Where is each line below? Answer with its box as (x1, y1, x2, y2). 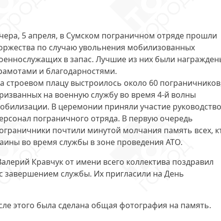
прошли (186, 30, 217, 41)
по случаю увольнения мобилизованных (35, 42, 195, 53)
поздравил (172, 156, 214, 167)
